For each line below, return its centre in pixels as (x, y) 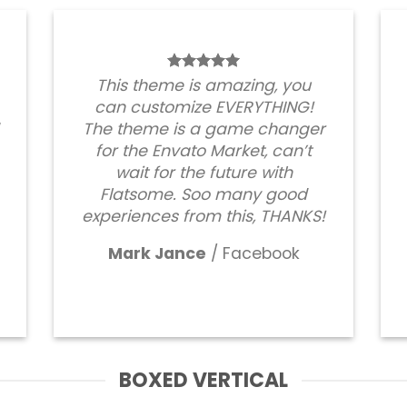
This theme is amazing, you (203, 86)
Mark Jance (157, 254)
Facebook (261, 254)
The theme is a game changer (203, 129)
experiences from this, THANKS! (203, 217)
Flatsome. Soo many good (203, 195)
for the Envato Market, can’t (203, 151)
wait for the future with (203, 173)
